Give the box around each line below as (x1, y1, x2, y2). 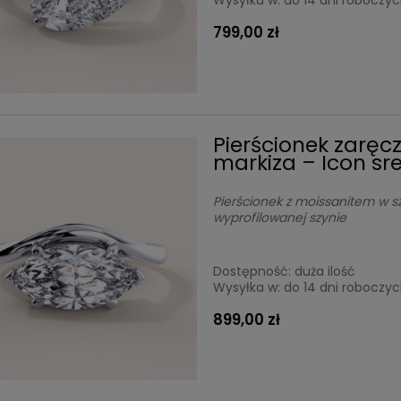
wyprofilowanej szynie (213, 208, 347, 226)
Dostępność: (213, 261, 292, 280)
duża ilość (294, 261, 356, 280)
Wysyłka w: (213, 277, 281, 296)
